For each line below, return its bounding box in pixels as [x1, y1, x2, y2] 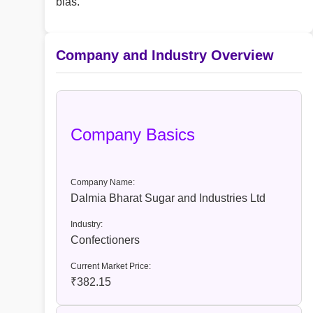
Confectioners [71, 234, 140, 247]
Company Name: [71, 177, 135, 188]
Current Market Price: [71, 261, 151, 272]
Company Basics [71, 125, 195, 145]
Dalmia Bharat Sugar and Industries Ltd [71, 192, 265, 205]
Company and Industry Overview [56, 48, 274, 64]
